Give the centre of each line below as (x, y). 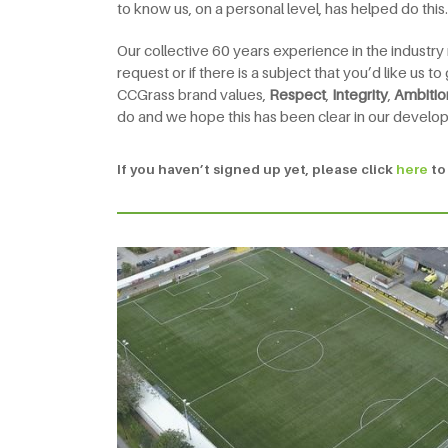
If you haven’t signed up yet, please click (256, 168)
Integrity (360, 93)
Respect (297, 93)
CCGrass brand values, (193, 93)
